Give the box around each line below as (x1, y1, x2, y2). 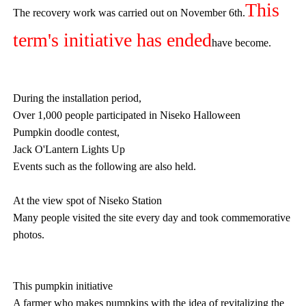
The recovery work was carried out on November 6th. (13, 7, 246, 18)
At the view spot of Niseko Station (13, 195, 163, 206)
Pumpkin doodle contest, (13, 126, 120, 138)
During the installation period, (13, 92, 142, 104)
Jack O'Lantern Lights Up (13, 143, 126, 155)
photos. (13, 229, 45, 240)
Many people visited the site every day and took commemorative (13, 212, 291, 223)
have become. (212, 37, 272, 48)
